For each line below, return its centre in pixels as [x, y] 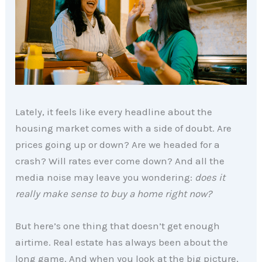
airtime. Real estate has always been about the [122, 242]
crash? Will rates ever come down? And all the [120, 161]
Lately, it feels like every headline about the [114, 111]
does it [210, 177]
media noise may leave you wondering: [105, 177]
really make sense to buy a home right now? [114, 193]
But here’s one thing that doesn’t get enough [118, 225]
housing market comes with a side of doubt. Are [124, 128]
